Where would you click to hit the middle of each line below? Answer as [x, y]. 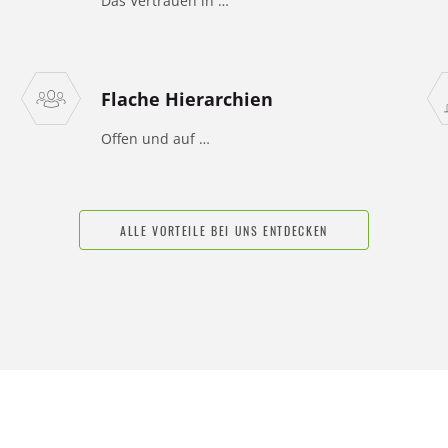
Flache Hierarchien [187, 99]
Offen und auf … [156, 139]
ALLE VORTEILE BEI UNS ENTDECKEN [224, 230]
